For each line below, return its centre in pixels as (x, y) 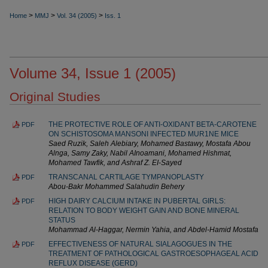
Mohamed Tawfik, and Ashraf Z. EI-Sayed (115, 162)
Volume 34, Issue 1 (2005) (93, 73)
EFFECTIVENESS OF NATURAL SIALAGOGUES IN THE (140, 244)
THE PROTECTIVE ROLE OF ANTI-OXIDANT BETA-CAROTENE (153, 124)
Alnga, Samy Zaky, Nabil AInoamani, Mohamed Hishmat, (140, 153)
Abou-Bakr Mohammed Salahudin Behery (116, 186)
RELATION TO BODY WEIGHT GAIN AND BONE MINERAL (144, 210)
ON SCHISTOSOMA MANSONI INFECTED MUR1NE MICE (144, 134)
